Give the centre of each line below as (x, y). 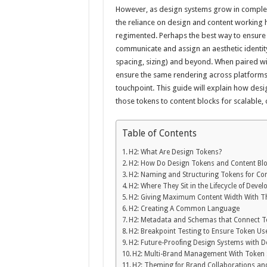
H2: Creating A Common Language (184, 209)
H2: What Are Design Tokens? (175, 152)
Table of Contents (159, 133)
